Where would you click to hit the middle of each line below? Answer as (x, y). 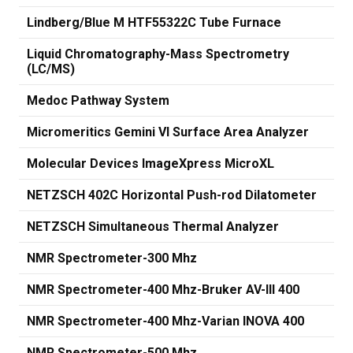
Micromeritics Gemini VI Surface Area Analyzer (168, 132)
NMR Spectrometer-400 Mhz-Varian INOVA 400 (165, 321)
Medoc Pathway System (98, 100)
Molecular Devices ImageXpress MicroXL (150, 163)
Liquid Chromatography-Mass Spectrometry (158, 54)
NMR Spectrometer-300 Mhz (112, 258)
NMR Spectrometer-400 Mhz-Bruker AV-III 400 (163, 290)
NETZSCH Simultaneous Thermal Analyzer (153, 227)
